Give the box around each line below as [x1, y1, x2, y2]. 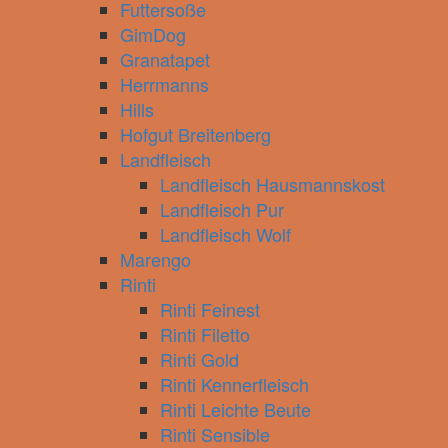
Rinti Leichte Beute [160, 396, 311, 422]
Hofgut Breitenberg [120, 121, 271, 147]
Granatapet [120, 46, 210, 72]
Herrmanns [120, 71, 209, 97]
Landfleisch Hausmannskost [160, 171, 385, 197]
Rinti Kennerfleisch [160, 371, 309, 397]
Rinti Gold [160, 346, 239, 372]
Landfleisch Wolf [160, 221, 291, 247]
